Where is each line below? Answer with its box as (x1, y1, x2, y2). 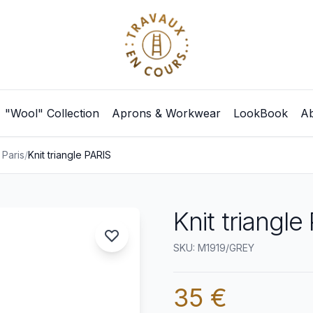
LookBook (233, 106, 288, 120)
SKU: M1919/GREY (173, 242, 254, 254)
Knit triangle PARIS (28, 149, 111, 161)
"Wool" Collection (4, 106, 99, 120)
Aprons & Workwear (111, 106, 221, 120)
